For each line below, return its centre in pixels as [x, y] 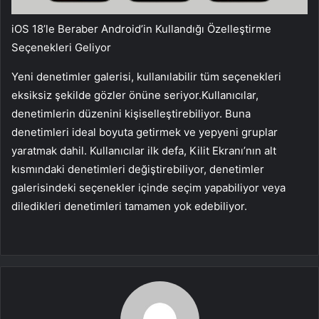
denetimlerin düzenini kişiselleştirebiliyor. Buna [131, 113]
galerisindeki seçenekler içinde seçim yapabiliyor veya [148, 187]
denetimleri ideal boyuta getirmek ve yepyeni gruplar [145, 132]
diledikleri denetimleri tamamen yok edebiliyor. [129, 206]
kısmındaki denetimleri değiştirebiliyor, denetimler [138, 169]
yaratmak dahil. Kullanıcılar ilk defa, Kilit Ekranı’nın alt [144, 150]
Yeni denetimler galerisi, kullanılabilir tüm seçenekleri [146, 76]
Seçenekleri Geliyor [61, 47]
